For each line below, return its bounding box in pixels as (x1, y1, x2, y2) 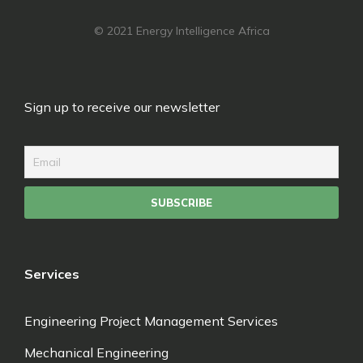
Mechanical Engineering (24, 344, 169, 361)
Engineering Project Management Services (24, 313, 278, 329)
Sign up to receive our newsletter (24, 99, 220, 115)
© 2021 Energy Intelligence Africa (93, 23, 270, 38)
